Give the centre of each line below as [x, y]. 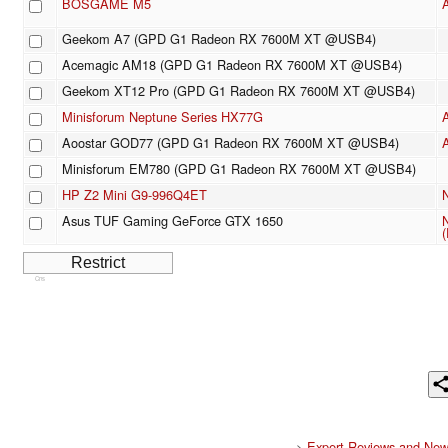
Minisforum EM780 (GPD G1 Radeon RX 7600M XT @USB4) [239, 169]
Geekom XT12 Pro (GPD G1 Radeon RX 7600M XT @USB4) [238, 91]
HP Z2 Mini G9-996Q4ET [134, 195]
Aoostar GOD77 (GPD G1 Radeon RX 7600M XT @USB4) [230, 143]
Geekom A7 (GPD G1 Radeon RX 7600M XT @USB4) [219, 39]
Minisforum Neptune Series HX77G [162, 117]
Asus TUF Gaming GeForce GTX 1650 [172, 221]
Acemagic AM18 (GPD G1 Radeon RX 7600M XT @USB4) [232, 65]
